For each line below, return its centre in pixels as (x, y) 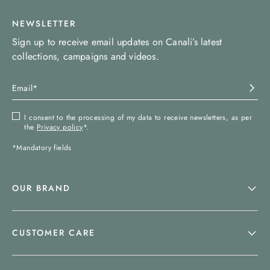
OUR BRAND (41, 188)
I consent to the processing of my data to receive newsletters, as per (138, 118)
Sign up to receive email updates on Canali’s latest (117, 42)
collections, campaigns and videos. (86, 56)
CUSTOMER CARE (54, 233)
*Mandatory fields (42, 148)
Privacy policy (60, 127)
